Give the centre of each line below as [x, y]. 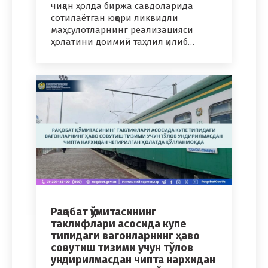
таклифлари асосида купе [118, 224]
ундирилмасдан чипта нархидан [133, 260]
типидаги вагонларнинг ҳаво [125, 236]
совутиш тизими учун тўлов [122, 248]
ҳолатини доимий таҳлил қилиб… [123, 42]
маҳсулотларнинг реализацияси [122, 30]
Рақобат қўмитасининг [103, 212]
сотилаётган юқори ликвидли [115, 18]
